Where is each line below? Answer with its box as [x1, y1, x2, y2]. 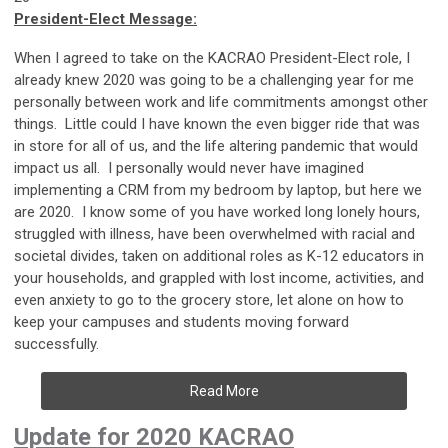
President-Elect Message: [14, 9, 197, 28]
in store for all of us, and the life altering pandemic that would [14, 136, 418, 155]
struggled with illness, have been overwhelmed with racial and [14, 224, 415, 243]
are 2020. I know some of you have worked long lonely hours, [14, 202, 420, 221]
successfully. [14, 334, 103, 353]
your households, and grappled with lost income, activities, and [14, 268, 424, 287]
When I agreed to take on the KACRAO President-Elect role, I [14, 48, 410, 67]
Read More [189, 382, 259, 399]
